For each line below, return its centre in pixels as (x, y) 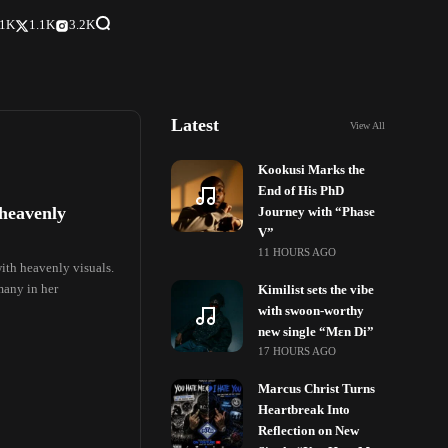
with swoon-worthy (311, 311)
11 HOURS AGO (298, 252)
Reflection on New (309, 431)
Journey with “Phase (317, 212)
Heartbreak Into (304, 410)
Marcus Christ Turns (317, 389)
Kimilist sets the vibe (316, 290)
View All (367, 125)
